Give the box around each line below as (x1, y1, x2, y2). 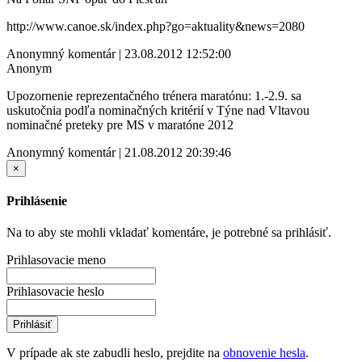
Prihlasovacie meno (6, 253, 106, 267)
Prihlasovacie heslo (6, 284, 104, 299)
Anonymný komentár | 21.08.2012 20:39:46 (6, 145, 231, 159)
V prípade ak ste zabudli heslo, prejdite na (6, 346, 223, 360)
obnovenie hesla (223, 346, 305, 360)
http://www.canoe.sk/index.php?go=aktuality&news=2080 (6, 19, 305, 33)
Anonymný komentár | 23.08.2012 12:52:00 (6, 46, 231, 61)
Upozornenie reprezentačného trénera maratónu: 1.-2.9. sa (6, 88, 301, 103)
